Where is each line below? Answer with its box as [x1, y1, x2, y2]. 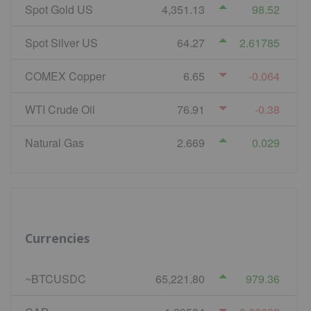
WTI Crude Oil [25, 101, 95, 117]
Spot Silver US [25, 34, 98, 51]
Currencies [25, 230, 90, 247]
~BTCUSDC [25, 271, 86, 287]
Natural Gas [25, 134, 84, 151]
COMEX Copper [25, 67, 106, 84]
